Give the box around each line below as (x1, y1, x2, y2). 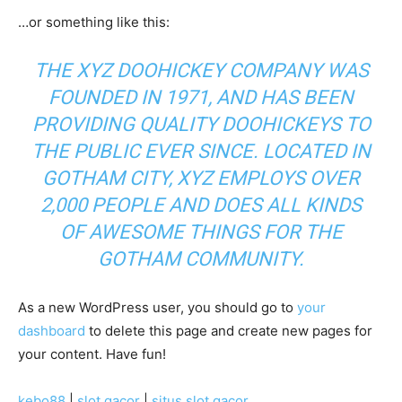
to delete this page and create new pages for (85, 322, 372, 339)
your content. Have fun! (18, 345, 166, 363)
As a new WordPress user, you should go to (18, 299, 297, 316)
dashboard (18, 322, 85, 339)
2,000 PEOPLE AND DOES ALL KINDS (40, 194, 362, 216)
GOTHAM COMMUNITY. (98, 248, 304, 270)
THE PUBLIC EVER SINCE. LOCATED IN (31, 140, 371, 162)
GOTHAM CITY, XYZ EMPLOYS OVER (42, 167, 360, 189)
